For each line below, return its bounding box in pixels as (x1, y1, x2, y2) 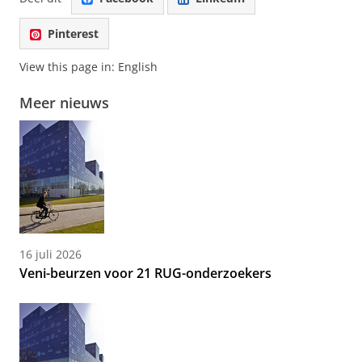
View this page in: (19, 59, 118, 75)
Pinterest (48, 25, 99, 41)
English (118, 59, 158, 75)
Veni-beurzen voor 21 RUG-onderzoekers (19, 264, 271, 283)
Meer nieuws (19, 93, 109, 113)
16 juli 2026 (19, 246, 82, 263)
